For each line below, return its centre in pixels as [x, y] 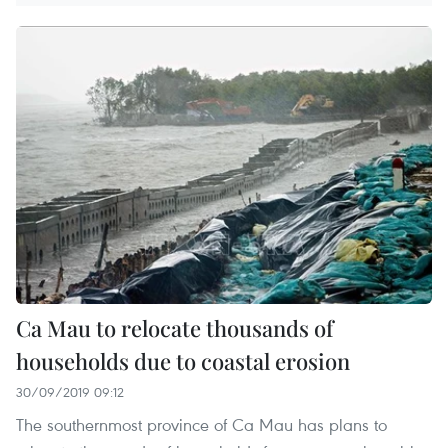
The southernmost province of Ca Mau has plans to [201, 424]
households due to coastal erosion [183, 360]
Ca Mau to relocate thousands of [174, 327]
